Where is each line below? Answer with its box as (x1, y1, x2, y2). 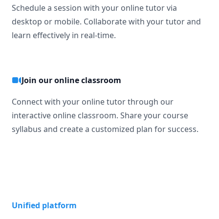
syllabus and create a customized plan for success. (12, 124, 198, 134)
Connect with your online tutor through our (12, 96, 174, 107)
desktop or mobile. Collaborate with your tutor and (12, 16, 201, 27)
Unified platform (12, 200, 77, 211)
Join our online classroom (22, 75, 121, 86)
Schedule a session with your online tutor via (12, 2, 177, 13)
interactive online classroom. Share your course (12, 110, 188, 121)
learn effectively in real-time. (12, 30, 116, 41)
